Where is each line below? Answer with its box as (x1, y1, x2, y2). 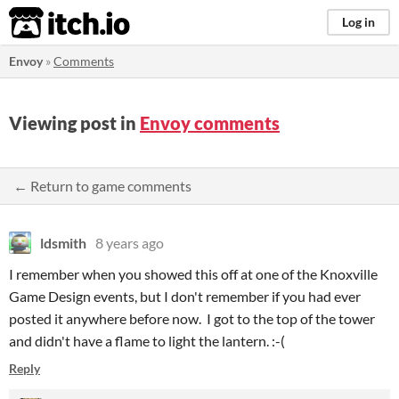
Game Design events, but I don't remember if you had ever (9, 288, 361, 305)
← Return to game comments (13, 177, 191, 194)
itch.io (8, 5, 86, 41)
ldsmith (40, 234, 86, 251)
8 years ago (95, 234, 164, 251)
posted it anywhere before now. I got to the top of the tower (9, 310, 375, 327)
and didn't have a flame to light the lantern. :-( (9, 332, 285, 349)
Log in (342, 14, 375, 29)
